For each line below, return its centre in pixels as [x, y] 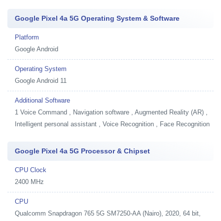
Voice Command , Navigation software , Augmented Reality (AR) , [114, 112]
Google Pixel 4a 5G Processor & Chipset [82, 151]
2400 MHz [29, 182]
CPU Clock [31, 170]
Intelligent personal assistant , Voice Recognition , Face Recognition [112, 124]
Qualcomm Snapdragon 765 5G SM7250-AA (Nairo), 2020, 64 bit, [108, 213]
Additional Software [42, 100]
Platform [27, 37]
